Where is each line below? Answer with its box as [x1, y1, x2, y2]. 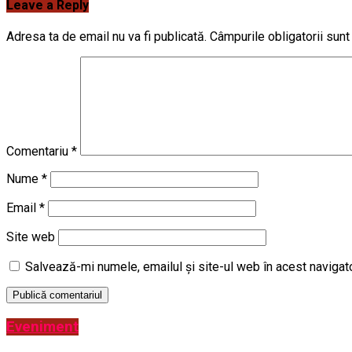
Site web [6, 229, 55, 244]
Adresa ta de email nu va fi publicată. [6, 28, 207, 44]
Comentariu [6, 143, 71, 159]
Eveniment [6, 317, 79, 335]
